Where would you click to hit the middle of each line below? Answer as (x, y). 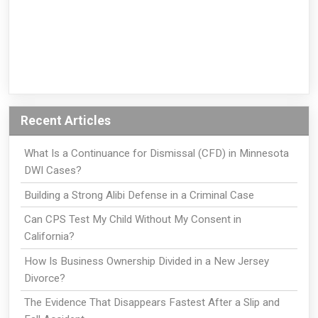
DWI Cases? (53, 170)
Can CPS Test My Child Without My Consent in (132, 220)
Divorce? (44, 278)
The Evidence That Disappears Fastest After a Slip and (152, 303)
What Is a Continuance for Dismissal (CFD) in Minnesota (156, 153)
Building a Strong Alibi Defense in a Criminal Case (139, 195)
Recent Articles (66, 121)
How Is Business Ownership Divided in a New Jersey (146, 261)
